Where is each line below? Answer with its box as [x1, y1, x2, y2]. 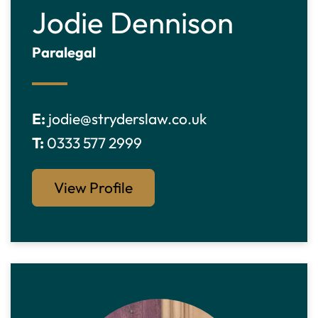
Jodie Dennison [32, 4, 234, 41]
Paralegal [32, 43, 96, 61]
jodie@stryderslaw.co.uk [48, 109, 207, 128]
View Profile [54, 178, 133, 197]
